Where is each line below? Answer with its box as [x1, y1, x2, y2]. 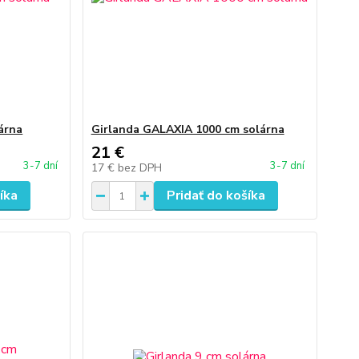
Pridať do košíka [166, 187, 265, 204]
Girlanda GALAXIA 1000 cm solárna [91, 122, 284, 137]
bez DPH [117, 160, 162, 175]
